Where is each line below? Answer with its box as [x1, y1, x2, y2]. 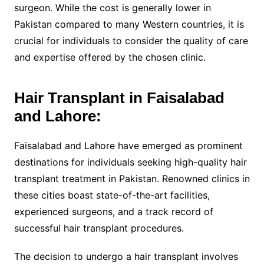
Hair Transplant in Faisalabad [14, 88, 225, 107]
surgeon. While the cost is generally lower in [14, 1, 211, 14]
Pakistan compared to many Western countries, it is [14, 18, 244, 30]
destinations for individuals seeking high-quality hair [14, 156, 247, 168]
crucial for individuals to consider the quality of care [14, 34, 248, 47]
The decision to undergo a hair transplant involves [14, 250, 238, 262]
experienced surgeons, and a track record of [14, 205, 213, 217]
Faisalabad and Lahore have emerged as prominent [14, 139, 243, 151]
